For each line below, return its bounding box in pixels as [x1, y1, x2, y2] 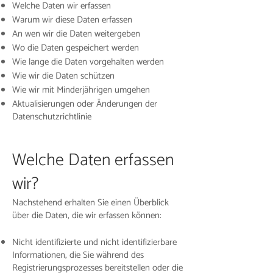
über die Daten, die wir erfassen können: [12, 208, 161, 223]
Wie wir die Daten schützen [12, 68, 115, 83]
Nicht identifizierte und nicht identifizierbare [12, 235, 177, 250]
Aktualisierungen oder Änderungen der [12, 96, 157, 112]
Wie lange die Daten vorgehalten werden [12, 54, 164, 69]
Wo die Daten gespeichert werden [12, 40, 139, 55]
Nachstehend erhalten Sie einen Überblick [12, 195, 169, 210]
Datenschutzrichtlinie [12, 109, 91, 124]
